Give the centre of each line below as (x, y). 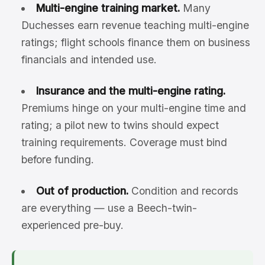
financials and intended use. (89, 60)
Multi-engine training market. (108, 8)
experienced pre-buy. (72, 225)
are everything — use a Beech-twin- (109, 208)
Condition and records (183, 191)
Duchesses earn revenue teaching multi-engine (135, 25)
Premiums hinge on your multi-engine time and (134, 108)
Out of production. (82, 191)
